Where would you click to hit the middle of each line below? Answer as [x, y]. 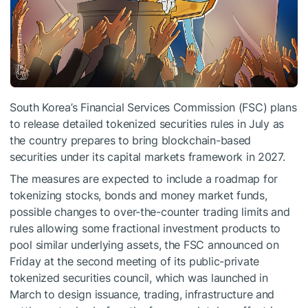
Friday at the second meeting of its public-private [135, 261]
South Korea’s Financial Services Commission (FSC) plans [153, 107]
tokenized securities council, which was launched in [139, 277]
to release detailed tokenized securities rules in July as [147, 123]
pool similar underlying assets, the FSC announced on [144, 244]
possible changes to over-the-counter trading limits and [150, 211]
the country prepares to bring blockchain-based [131, 140]
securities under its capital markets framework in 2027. [147, 156]
